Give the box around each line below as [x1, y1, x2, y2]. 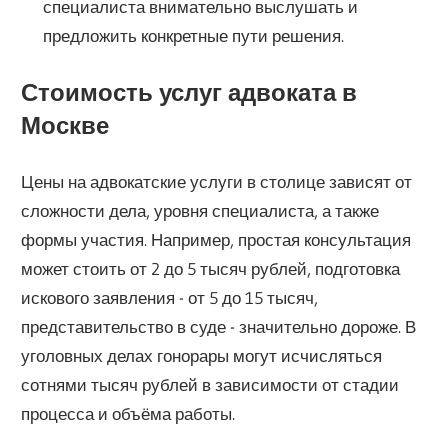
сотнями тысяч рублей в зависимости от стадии [21, 374, 400, 396]
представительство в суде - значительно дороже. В [21, 316, 417, 338]
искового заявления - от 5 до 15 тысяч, [21, 287, 319, 309]
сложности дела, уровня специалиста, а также [21, 200, 380, 222]
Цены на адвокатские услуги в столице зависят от [21, 171, 413, 193]
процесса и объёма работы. [21, 403, 236, 425]
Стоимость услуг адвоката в [21, 77, 358, 107]
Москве [21, 110, 110, 140]
